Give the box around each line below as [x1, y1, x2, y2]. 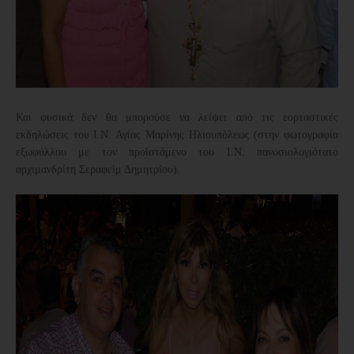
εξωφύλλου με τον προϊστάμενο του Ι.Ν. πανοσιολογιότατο [16, 145, 338, 158]
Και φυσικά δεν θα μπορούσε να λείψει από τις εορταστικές [16, 111, 338, 123]
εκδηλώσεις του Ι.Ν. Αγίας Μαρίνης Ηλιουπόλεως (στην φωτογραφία [16, 128, 338, 141]
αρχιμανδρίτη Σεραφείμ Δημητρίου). [16, 163, 180, 175]
